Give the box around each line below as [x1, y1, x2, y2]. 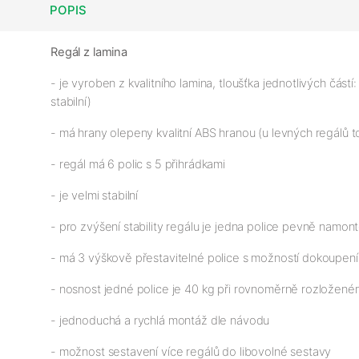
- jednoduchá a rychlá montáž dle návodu [50, 313, 270, 328]
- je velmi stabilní [50, 188, 139, 203]
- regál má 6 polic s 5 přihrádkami [50, 156, 225, 171]
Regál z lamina [50, 44, 127, 59]
